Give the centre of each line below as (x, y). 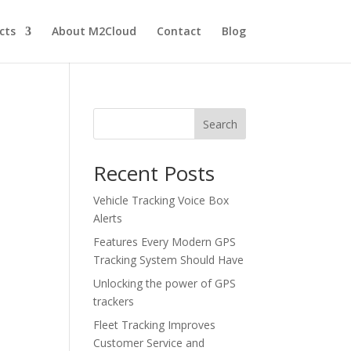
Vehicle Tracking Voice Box (161, 200)
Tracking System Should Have (169, 260)
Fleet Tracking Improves (155, 325)
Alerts (108, 218)
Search (220, 124)
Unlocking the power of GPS (165, 283)
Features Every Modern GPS (165, 242)
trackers (114, 301)
